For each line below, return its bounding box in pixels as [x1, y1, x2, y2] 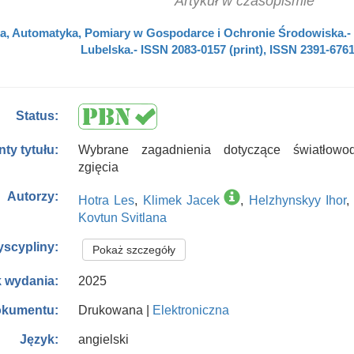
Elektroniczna [153, 303, 229, 317]
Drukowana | [78, 303, 153, 317]
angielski [78, 333, 129, 346]
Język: [20, 333, 59, 347]
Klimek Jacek [142, 194, 220, 207]
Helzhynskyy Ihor [248, 194, 347, 207]
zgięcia [78, 160, 119, 174]
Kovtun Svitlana [78, 211, 167, 224]
